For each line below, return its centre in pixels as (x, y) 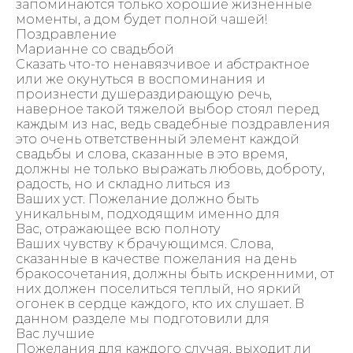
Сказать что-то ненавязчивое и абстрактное (163, 64)
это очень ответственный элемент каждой (158, 139)
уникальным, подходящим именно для (148, 214)
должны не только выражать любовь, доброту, (170, 169)
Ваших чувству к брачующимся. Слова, (145, 243)
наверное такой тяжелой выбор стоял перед (167, 109)
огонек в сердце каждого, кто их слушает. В (160, 303)
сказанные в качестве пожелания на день (156, 258)
